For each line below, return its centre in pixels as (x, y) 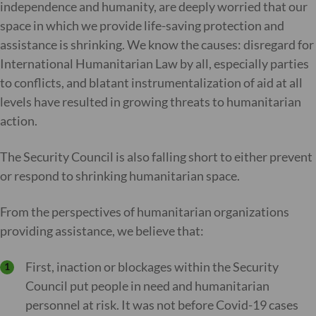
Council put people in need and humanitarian (147, 286)
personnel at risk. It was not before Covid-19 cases (162, 305)
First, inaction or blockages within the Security (152, 267)
